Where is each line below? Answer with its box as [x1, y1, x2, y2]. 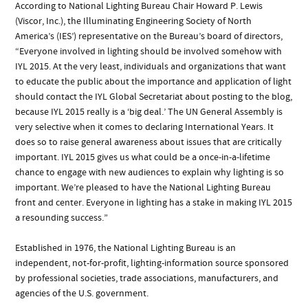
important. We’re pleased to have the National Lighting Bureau [15, 181, 272, 194]
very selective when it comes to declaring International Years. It [15, 120, 274, 133]
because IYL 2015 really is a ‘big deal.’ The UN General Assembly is [15, 105, 283, 118]
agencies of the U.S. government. [15, 287, 151, 300]
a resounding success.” [15, 211, 109, 224]
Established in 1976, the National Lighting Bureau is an [15, 241, 236, 254]
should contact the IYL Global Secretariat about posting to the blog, [15, 90, 293, 103]
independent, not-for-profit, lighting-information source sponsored [15, 256, 289, 269]
